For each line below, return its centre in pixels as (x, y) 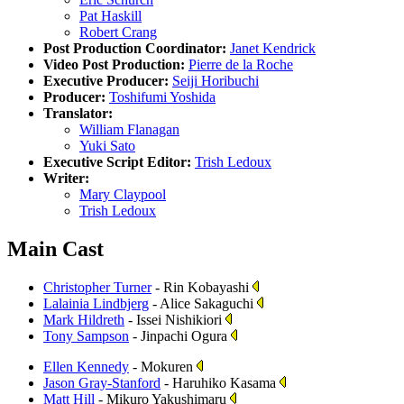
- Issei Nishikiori (175, 319)
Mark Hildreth (84, 319)
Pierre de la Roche (241, 64)
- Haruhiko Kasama (220, 382)
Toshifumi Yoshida (162, 96)
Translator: (78, 113)
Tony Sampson (86, 335)
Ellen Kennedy (86, 366)
